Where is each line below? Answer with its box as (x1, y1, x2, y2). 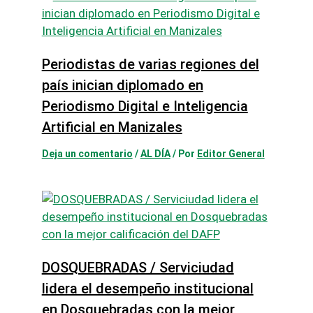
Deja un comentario (41, 147, 133, 159)
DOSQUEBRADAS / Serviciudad (41, 259, 234, 276)
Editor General (196, 147, 265, 159)
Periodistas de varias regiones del (41, 55, 259, 73)
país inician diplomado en (41, 76, 203, 94)
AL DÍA (140, 147, 170, 159)
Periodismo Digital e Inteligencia (41, 97, 248, 115)
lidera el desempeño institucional (41, 279, 254, 297)
